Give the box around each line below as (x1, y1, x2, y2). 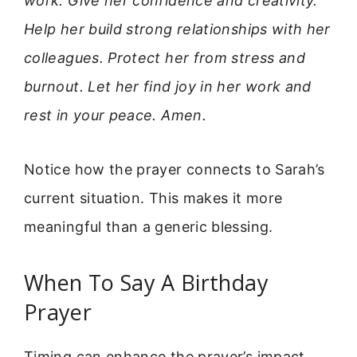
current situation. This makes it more (24, 190, 283, 207)
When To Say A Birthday (24, 267, 269, 297)
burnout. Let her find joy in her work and (24, 77, 312, 95)
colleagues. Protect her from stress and (24, 49, 306, 66)
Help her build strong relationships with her (24, 20, 331, 37)
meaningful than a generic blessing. (24, 218, 273, 236)
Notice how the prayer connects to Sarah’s (24, 161, 325, 178)
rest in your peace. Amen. (24, 106, 206, 124)
